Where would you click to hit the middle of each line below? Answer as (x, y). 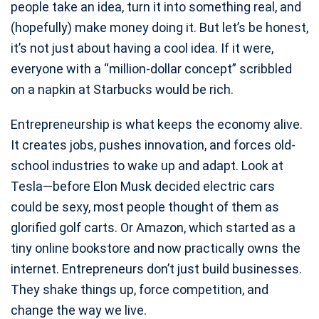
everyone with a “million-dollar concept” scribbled (151, 69)
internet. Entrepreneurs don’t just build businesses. (156, 269)
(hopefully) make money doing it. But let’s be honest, (159, 27)
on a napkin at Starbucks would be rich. (122, 89)
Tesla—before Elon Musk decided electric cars (143, 186)
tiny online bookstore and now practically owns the (156, 248)
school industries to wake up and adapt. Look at (147, 166)
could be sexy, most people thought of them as (145, 207)
